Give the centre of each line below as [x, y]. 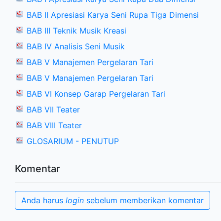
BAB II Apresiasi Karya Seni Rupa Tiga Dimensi [113, 15]
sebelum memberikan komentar [144, 201]
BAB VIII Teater [54, 126]
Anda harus [43, 201]
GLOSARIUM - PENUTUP [73, 141]
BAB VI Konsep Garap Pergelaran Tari [96, 94]
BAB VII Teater [53, 110]
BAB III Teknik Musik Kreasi [76, 31]
